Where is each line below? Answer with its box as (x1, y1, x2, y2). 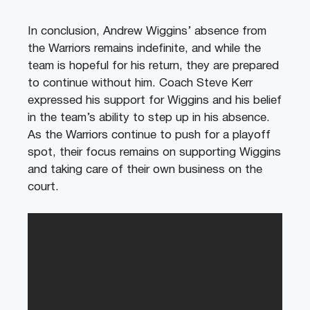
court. (28, 181, 59, 192)
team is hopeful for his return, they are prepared (28, 60, 279, 71)
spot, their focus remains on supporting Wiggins (28, 147, 281, 158)
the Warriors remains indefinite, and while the (28, 43, 261, 54)
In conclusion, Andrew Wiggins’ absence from (28, 26, 266, 37)
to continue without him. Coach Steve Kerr (28, 77, 253, 89)
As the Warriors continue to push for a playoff (28, 129, 271, 140)
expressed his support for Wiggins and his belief (28, 95, 282, 106)
